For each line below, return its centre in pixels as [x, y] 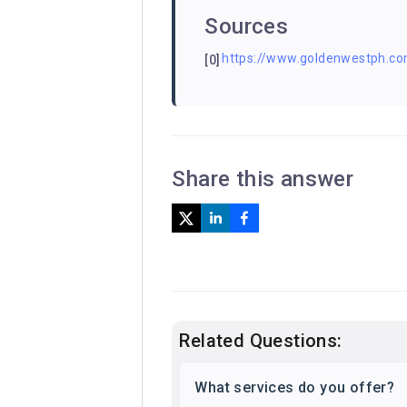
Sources [247, 26]
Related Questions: [261, 340]
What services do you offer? [295, 388]
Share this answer [263, 179]
